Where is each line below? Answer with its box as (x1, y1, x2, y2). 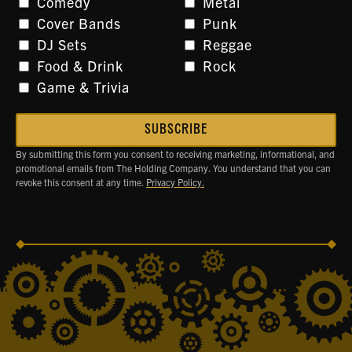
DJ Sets (37, 35, 87, 53)
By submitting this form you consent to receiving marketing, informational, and (16, 147, 335, 159)
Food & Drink (37, 56, 123, 75)
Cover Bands (37, 13, 121, 32)
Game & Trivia (37, 77, 130, 96)
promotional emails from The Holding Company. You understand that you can (16, 161, 331, 174)
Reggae (203, 35, 252, 53)
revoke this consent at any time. (16, 175, 146, 188)
